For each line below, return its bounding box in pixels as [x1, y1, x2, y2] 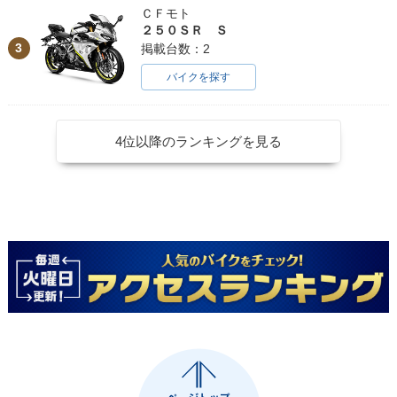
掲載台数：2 [140, 41, 210, 56]
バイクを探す [166, 70, 230, 83]
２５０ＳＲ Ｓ [140, 22, 228, 37]
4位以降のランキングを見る [114, 133, 282, 149]
